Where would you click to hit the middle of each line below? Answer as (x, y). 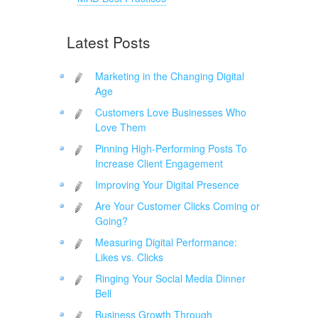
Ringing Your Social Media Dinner (170, 279)
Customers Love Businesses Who (171, 113)
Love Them (121, 127)
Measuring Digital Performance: (166, 242)
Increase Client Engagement (159, 164)
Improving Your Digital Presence (167, 185)
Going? (111, 221)
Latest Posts (109, 42)
